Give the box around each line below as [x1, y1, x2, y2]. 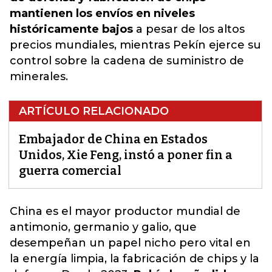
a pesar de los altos [133, 22, 245, 36]
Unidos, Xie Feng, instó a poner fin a [19, 148, 233, 162]
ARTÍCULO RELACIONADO [19, 104, 169, 118]
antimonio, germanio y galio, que [10, 220, 197, 234]
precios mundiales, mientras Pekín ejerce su [10, 38, 261, 52]
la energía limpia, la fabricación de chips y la [10, 252, 259, 265]
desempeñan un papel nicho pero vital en [10, 236, 251, 250]
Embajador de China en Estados [19, 132, 208, 146]
